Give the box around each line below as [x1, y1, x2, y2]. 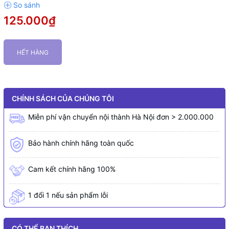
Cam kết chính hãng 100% [28, 165, 116, 173]
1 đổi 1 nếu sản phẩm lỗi [28, 191, 108, 199]
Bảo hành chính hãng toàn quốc [28, 139, 134, 147]
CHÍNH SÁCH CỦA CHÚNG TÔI [12, 94, 114, 103]
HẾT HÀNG [17, 49, 49, 56]
